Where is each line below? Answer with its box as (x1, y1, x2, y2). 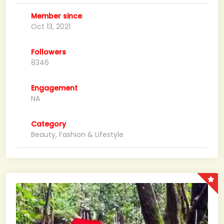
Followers (31, 47, 66, 57)
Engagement (31, 83, 77, 93)
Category (31, 119, 66, 129)
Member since (31, 11, 82, 21)
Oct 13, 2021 (31, 21, 70, 31)
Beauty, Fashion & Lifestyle (31, 129, 123, 139)
